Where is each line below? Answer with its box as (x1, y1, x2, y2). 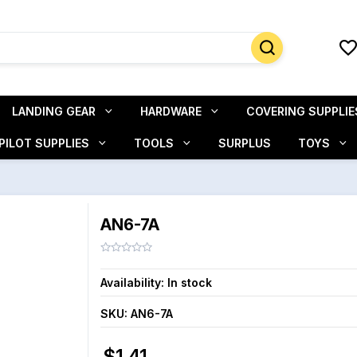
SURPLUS (218, 136, 271, 150)
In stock (167, 276, 212, 290)
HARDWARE (140, 104, 202, 118)
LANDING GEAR (12, 104, 96, 118)
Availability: (100, 276, 164, 290)
